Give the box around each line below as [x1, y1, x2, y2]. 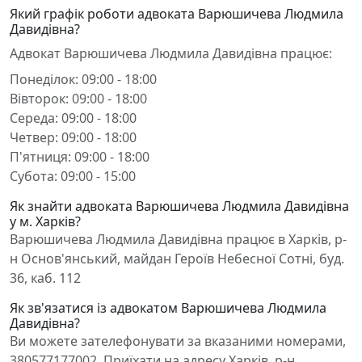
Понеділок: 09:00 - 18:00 [10, 70, 157, 88]
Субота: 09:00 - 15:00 [10, 167, 136, 185]
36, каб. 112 [10, 269, 81, 287]
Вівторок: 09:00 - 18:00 [10, 90, 147, 107]
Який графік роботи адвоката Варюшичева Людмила [10, 5, 343, 23]
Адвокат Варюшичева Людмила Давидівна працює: [10, 44, 332, 62]
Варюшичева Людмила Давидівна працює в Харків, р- [10, 230, 347, 248]
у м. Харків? [10, 213, 81, 230]
